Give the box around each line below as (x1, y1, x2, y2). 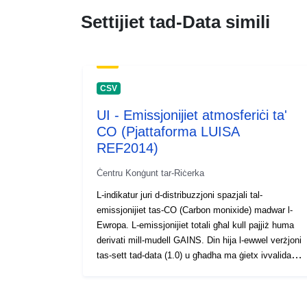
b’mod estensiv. (97, 265, 159, 275)
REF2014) (97, 140, 158, 156)
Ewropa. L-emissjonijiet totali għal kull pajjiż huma (97, 219, 294, 230)
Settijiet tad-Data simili (81, 11, 270, 32)
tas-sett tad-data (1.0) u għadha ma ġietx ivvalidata (97, 249, 299, 260)
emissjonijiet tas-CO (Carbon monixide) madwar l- (97, 204, 293, 215)
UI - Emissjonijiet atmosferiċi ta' (97, 107, 287, 123)
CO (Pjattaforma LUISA (97, 123, 239, 139)
